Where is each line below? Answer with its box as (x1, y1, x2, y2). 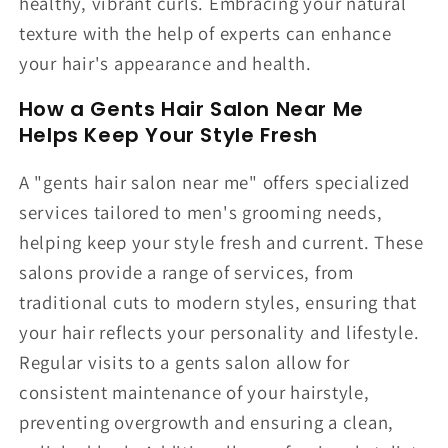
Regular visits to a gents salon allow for (18, 350, 350, 375)
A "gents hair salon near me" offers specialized (18, 170, 410, 195)
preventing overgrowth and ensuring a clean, (18, 410, 394, 435)
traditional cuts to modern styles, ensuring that (18, 290, 417, 315)
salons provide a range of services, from (18, 260, 354, 285)
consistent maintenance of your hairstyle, (18, 380, 370, 405)
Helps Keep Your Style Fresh (18, 121, 318, 150)
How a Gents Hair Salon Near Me (18, 95, 364, 124)
